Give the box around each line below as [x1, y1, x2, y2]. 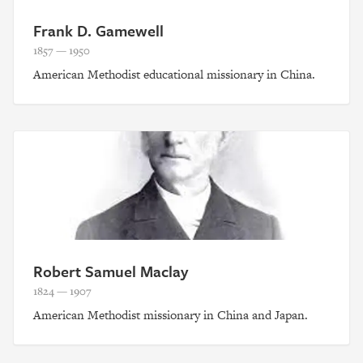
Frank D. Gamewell [33, 19, 164, 42]
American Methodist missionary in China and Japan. [33, 305, 308, 323]
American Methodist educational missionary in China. [33, 66, 315, 83]
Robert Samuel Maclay [33, 259, 188, 282]
